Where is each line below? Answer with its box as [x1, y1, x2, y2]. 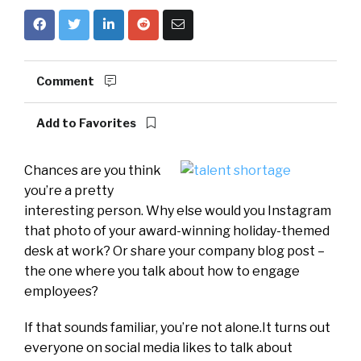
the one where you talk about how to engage [24, 263, 300, 279]
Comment [36, 74, 97, 89]
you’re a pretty [24, 183, 114, 198]
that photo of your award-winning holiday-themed [24, 223, 330, 239]
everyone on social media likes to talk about [24, 340, 293, 355]
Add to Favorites [36, 116, 139, 131]
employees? [24, 284, 98, 299]
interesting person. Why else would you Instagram [24, 203, 331, 218]
